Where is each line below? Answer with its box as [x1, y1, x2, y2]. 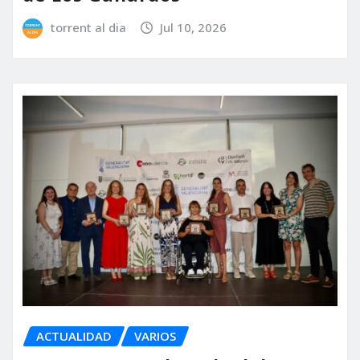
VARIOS [134, 327, 176, 344]
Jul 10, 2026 [160, 18, 227, 35]
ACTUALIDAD [36, 327, 112, 344]
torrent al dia [50, 18, 126, 35]
